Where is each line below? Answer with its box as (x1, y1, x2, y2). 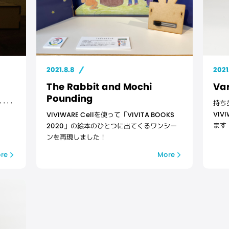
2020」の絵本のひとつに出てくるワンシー (46, 121, 177, 131)
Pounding (46, 91, 93, 105)
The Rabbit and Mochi (46, 80, 152, 94)
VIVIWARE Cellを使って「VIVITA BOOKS (46, 109, 174, 120)
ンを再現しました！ (46, 132, 106, 142)
